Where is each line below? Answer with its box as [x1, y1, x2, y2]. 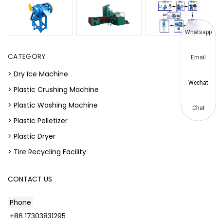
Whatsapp [185, 29, 212, 36]
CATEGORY [8, 51, 46, 61]
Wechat [188, 79, 208, 86]
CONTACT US [8, 174, 52, 184]
